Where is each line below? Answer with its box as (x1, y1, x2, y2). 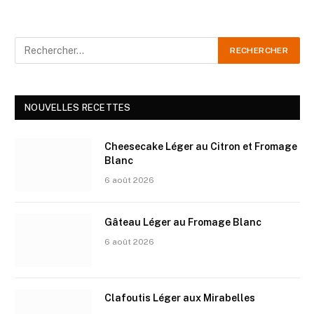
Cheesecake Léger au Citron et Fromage (104, 140, 297, 152)
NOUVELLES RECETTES (25, 102, 131, 113)
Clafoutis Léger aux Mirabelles (104, 292, 255, 303)
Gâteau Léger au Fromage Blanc (104, 216, 261, 228)
